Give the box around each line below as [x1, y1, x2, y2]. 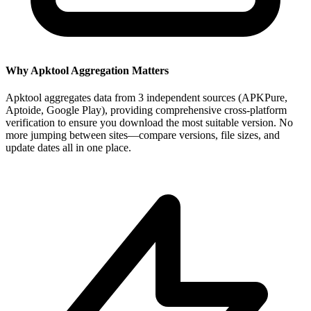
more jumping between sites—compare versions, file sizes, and [6, 129, 280, 142]
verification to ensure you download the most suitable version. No [6, 117, 293, 129]
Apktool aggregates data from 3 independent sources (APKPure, [6, 92, 287, 104]
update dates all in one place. [6, 142, 131, 154]
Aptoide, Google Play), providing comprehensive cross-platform [6, 104, 287, 117]
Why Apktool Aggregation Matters [6, 65, 169, 77]
